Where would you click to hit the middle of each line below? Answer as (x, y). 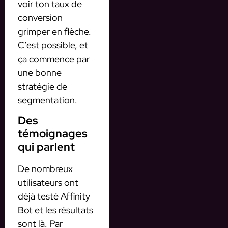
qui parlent (46, 147)
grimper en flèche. (54, 31)
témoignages (53, 133)
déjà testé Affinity (54, 196)
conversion (40, 17)
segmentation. (48, 100)
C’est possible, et (53, 45)
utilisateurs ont (48, 182)
